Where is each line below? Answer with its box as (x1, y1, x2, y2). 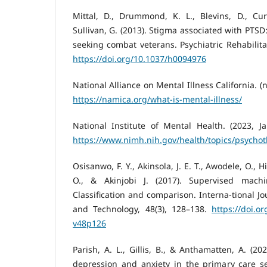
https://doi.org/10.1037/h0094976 (73, 52, 206, 64)
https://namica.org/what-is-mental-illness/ (73, 93, 242, 105)
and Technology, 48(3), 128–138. (73, 203, 212, 215)
